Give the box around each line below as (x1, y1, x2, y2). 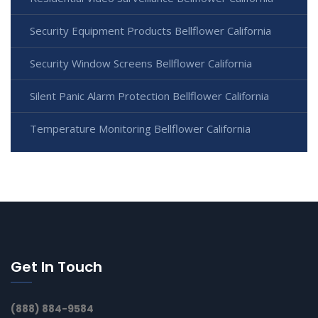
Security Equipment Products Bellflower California (30, 23, 271, 38)
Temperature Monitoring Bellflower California (30, 121, 251, 136)
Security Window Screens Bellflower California (30, 55, 252, 70)
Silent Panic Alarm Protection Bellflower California (30, 88, 269, 103)
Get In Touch (11, 256, 102, 277)
